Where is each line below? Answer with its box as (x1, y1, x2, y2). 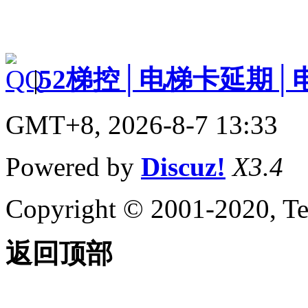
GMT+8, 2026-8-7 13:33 (5, 109, 278, 140)
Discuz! (141, 151, 225, 181)
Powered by (5, 151, 141, 181)
